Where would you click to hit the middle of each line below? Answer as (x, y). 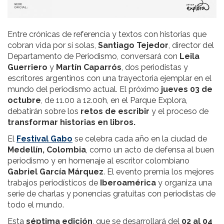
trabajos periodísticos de (53, 182)
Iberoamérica (127, 182)
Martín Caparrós (89, 67)
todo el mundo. (38, 204)
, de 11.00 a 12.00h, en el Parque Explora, (114, 100)
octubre (24, 100)
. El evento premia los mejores (159, 171)
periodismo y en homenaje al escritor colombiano (98, 160)
